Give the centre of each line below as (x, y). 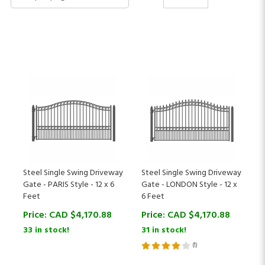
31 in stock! (164, 219)
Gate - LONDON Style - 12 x (189, 173)
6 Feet (153, 185)
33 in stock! (46, 219)
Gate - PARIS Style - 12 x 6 (69, 173)
